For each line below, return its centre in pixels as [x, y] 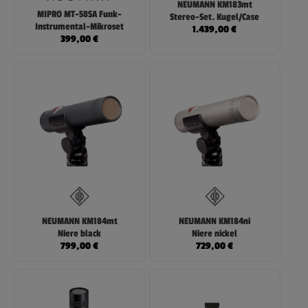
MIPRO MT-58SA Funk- [80, 15]
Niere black [80, 234]
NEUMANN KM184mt [79, 222]
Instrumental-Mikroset [80, 27]
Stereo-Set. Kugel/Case [215, 17]
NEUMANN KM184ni [215, 222]
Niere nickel [215, 234]
